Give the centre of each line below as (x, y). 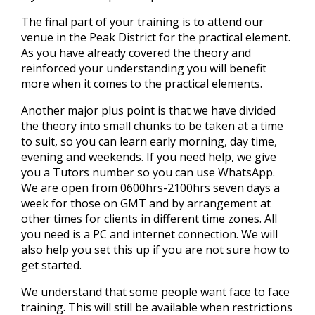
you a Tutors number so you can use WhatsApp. (148, 173)
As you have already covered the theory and (136, 52)
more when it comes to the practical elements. (142, 83)
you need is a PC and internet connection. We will (149, 234)
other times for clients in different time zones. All (149, 219)
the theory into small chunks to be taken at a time (152, 126)
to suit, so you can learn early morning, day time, (149, 142)
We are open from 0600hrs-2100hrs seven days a (150, 188)
